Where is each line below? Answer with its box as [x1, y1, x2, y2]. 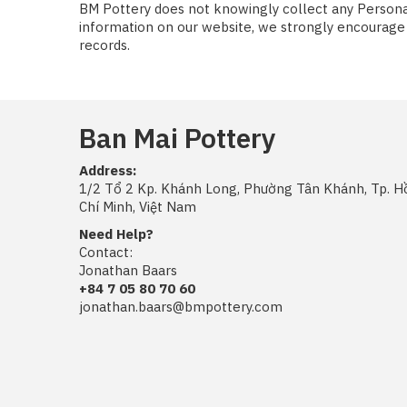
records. [79, 35, 130, 54]
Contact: [79, 243, 133, 261]
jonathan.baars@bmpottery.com [79, 297, 283, 315]
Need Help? [79, 224, 154, 243]
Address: [79, 161, 136, 179]
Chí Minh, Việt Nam [79, 197, 196, 215]
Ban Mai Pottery [79, 119, 276, 155]
